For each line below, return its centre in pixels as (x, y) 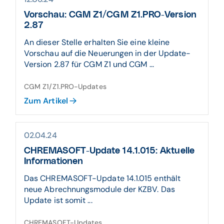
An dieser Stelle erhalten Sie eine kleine (97, 42)
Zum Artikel (46, 101)
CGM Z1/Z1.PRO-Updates (65, 86)
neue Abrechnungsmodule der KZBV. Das (99, 189)
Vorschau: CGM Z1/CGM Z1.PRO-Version (110, 15)
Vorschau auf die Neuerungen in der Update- (107, 53)
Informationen (54, 161)
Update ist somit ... (58, 200)
